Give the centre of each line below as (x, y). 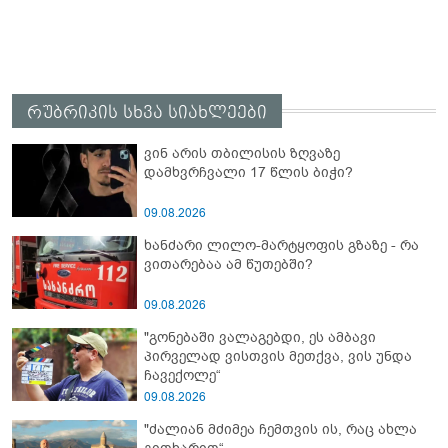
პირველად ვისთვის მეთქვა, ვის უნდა (278, 357)
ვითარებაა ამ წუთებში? (228, 265)
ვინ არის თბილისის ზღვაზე (242, 154)
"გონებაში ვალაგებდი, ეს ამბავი (260, 338)
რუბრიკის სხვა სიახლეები (147, 113)
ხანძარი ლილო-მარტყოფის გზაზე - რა (281, 246)
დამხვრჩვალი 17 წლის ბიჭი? (248, 173)
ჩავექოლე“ (182, 376)
